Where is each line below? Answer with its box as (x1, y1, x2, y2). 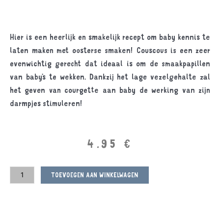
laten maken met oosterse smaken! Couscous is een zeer (10, 44, 210, 55)
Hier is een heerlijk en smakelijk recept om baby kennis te (10, 31, 210, 42)
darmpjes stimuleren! (10, 97, 82, 109)
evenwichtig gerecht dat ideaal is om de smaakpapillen (10, 57, 210, 69)
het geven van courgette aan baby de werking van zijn (10, 84, 210, 95)
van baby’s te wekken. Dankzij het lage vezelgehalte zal (10, 71, 210, 82)
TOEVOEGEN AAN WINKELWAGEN (51, 170, 139, 179)
